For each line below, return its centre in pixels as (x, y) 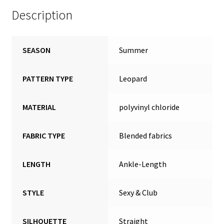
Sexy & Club (138, 192)
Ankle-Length (143, 164)
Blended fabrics (146, 135)
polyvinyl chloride (149, 107)
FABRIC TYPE (44, 135)
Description (42, 15)
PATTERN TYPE (48, 78)
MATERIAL (39, 107)
